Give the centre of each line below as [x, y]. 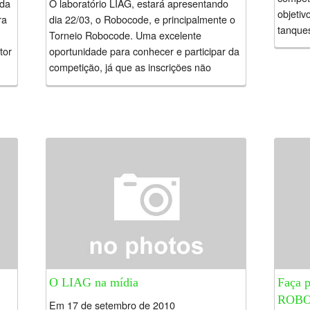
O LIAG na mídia [94, 283]
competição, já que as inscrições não [130, 66]
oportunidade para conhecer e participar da [144, 51]
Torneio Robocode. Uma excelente [125, 35]
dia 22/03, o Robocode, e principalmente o [142, 19]
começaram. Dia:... [91, 82]
